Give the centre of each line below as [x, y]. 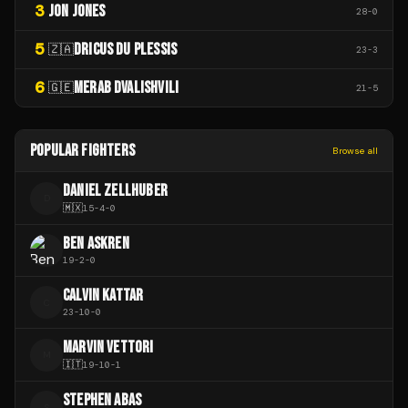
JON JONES [77, 12]
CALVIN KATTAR [103, 296]
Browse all [355, 151]
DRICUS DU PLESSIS [126, 50]
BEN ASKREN [96, 244]
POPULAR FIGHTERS [82, 151]
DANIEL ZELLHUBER [115, 191]
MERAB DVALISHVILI [127, 88]
